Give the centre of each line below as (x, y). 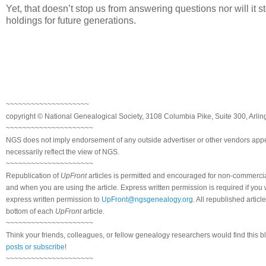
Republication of (33, 175)
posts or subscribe (35, 247)
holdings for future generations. (71, 20)
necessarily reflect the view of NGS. (63, 152)
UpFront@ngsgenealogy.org (147, 199)
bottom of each (31, 211)
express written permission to (54, 199)
